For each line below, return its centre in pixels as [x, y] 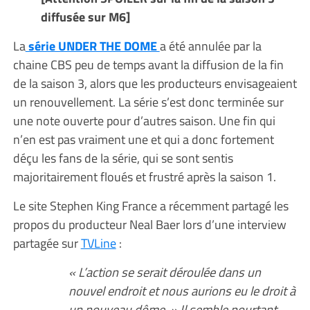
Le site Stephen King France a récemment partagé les [151, 206]
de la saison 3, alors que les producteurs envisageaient [155, 83]
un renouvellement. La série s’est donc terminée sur [148, 102]
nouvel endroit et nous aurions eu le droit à [182, 291]
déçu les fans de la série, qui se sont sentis [123, 158]
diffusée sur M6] [85, 17]
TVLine [98, 243]
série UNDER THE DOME [92, 46]
